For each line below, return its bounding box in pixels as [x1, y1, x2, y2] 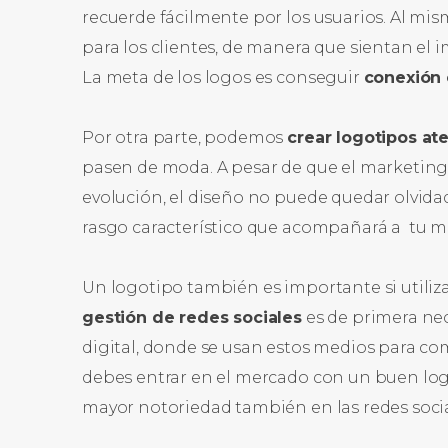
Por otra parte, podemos [82, 128, 288, 147]
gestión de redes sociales [82, 308, 302, 327]
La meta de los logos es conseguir [82, 68, 364, 87]
